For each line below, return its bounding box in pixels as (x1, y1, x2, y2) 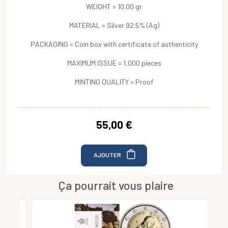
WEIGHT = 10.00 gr (86, 2, 142, 11)
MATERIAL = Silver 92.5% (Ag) (69, 21, 159, 30)
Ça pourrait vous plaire (59, 178, 174, 192)
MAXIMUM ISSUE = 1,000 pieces (67, 59, 161, 67)
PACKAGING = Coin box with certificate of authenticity (30, 40, 198, 48)
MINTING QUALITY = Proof (75, 77, 153, 86)
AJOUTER (94, 151, 122, 158)
